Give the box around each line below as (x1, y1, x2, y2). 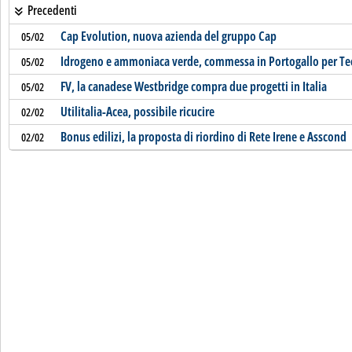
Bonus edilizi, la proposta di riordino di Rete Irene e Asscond (60, 128, 346, 145)
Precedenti (24, 2, 77, 19)
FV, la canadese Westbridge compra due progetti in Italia (60, 78, 327, 95)
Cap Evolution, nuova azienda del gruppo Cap (60, 27, 277, 45)
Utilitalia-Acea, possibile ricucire (60, 103, 214, 120)
